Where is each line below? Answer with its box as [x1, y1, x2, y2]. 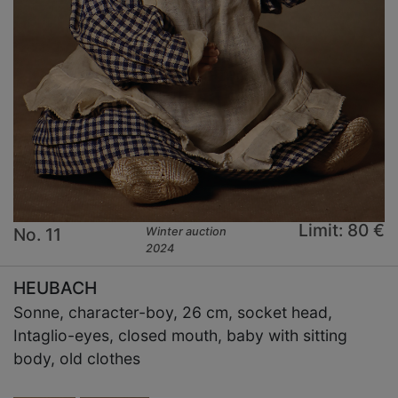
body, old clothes [13, 349, 140, 369]
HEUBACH [13, 277, 97, 299]
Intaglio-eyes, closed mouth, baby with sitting [13, 326, 347, 346]
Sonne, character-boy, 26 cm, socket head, [13, 303, 332, 322]
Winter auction [146, 225, 227, 239]
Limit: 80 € [298, 219, 385, 242]
